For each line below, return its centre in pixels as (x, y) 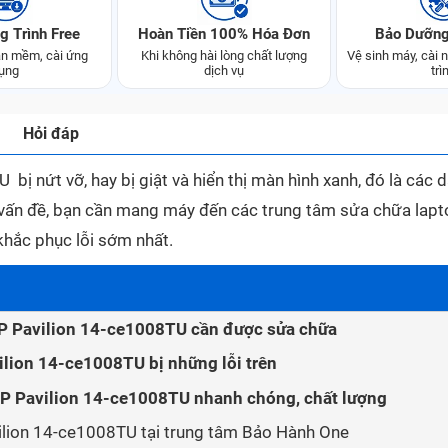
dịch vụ (224, 70)
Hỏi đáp (51, 133)
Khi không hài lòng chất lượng (224, 55)
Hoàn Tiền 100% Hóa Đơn (224, 34)
